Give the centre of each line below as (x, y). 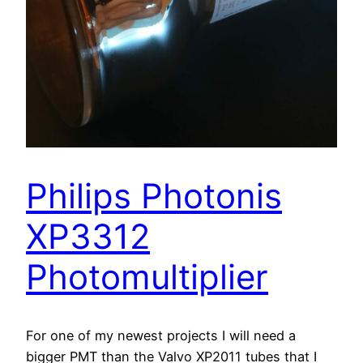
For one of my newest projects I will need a (161, 336)
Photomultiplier (147, 276)
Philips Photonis (154, 195)
